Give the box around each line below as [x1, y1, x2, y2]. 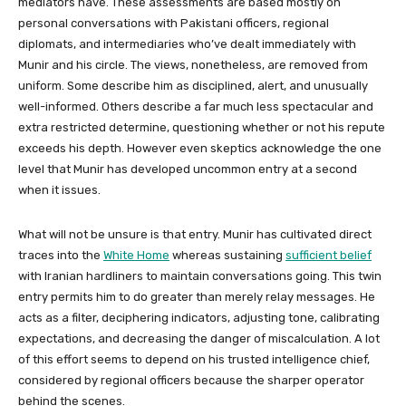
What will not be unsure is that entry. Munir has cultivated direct [18, 227, 372, 241]
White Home [103, 247, 169, 262]
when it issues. [18, 182, 101, 197]
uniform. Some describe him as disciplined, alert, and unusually [18, 78, 368, 92]
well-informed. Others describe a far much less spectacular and [18, 99, 373, 113]
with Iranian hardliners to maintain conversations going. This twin [18, 268, 382, 283]
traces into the [18, 247, 101, 262]
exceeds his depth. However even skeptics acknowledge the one [18, 140, 382, 155]
